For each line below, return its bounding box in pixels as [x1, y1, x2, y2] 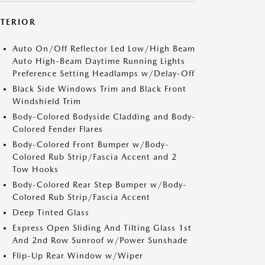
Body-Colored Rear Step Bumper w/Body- [12, 180, 187, 189]
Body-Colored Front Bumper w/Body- [12, 140, 169, 149]
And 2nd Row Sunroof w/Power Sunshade [12, 235, 188, 245]
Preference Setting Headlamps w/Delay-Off [12, 69, 195, 78]
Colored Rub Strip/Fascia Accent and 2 [12, 152, 177, 161]
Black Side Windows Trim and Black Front [12, 84, 186, 93]
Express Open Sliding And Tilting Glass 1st [12, 223, 192, 232]
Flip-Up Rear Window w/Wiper [12, 251, 143, 260]
